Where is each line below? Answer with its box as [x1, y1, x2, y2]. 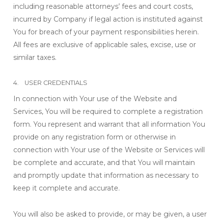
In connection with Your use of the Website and [13, 94, 177, 103]
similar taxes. [13, 53, 56, 62]
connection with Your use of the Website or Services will [13, 145, 205, 154]
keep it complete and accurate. [13, 184, 120, 192]
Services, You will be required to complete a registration [13, 107, 203, 116]
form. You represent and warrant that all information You [13, 120, 205, 129]
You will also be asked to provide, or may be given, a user [13, 210, 207, 219]
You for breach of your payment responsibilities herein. [13, 27, 199, 36]
